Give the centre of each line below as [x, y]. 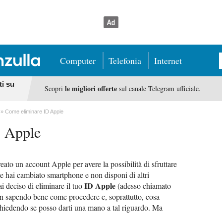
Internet [168, 60]
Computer [78, 60]
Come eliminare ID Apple [34, 111]
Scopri [55, 88]
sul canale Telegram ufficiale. [159, 88]
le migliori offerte [91, 88]
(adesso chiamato [143, 186]
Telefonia [125, 60]
